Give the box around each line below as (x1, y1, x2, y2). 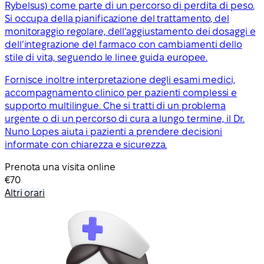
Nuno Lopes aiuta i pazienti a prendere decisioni (5, 126, 223, 137)
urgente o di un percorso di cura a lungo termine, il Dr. (5, 113, 245, 124)
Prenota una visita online (5, 161, 115, 172)
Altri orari (5, 187, 45, 198)
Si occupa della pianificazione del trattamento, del (5, 13, 229, 24)
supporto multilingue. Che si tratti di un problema (5, 100, 226, 111)
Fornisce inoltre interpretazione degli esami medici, (5, 74, 235, 85)
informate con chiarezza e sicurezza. (5, 139, 167, 150)
